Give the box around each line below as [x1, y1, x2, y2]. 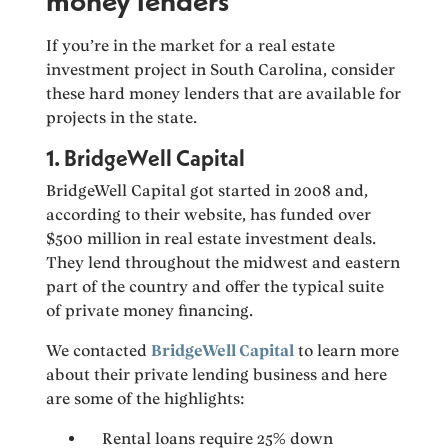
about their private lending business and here [46, 365, 388, 385]
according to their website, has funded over [46, 205, 372, 225]
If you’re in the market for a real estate [46, 36, 336, 56]
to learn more [294, 341, 400, 361]
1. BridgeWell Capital [46, 143, 250, 174]
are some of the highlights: [46, 389, 246, 409]
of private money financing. [46, 301, 254, 321]
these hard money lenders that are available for [46, 84, 402, 104]
